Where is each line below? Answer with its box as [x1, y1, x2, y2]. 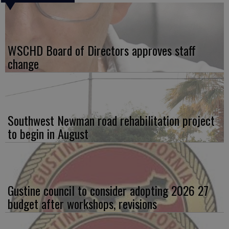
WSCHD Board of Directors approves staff [8, 41, 196, 60]
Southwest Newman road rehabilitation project [8, 111, 215, 130]
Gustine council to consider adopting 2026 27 [8, 181, 209, 200]
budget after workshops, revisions [8, 194, 157, 213]
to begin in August [8, 124, 88, 143]
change [8, 54, 39, 73]
